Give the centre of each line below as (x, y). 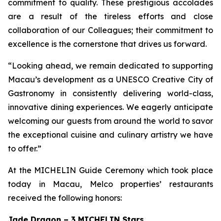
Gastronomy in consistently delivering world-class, (110, 93)
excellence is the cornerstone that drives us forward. (108, 44)
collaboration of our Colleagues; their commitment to (110, 30)
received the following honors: (65, 198)
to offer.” (25, 148)
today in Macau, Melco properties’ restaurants (110, 184)
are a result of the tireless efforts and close (110, 16)
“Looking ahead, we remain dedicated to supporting (110, 66)
